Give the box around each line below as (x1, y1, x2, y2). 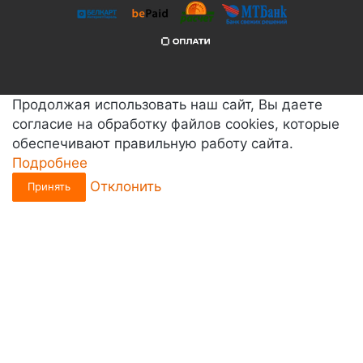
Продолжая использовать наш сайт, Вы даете (12, 96, 322, 113)
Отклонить (90, 178, 161, 194)
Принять (28, 180, 70, 194)
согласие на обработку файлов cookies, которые (12, 116, 340, 133)
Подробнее (12, 155, 88, 172)
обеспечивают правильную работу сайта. (12, 135, 293, 152)
